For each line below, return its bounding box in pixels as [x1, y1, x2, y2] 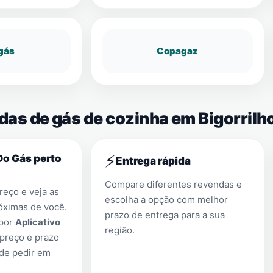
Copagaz [157, 45, 199, 57]
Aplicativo [15, 216, 60, 228]
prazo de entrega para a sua [105, 209, 225, 221]
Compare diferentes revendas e [105, 179, 242, 190]
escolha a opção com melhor [105, 194, 228, 205]
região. [105, 224, 135, 236]
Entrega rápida [116, 155, 191, 167]
